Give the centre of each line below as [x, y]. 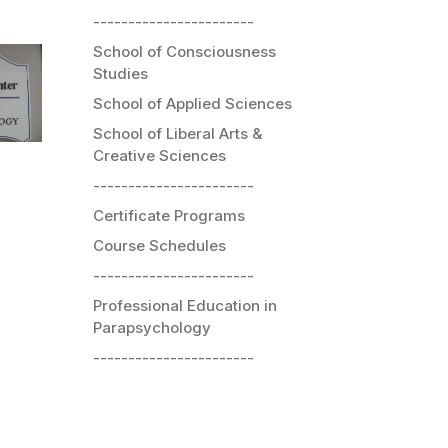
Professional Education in [185, 305]
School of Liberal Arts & [177, 133]
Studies [120, 73]
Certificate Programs [169, 215]
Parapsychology [152, 327]
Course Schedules [159, 245]
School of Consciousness [184, 51]
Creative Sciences [159, 155]
